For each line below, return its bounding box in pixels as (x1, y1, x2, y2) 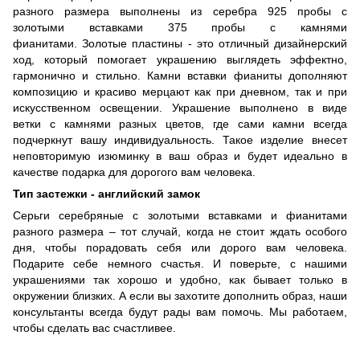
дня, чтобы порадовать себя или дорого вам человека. (13, 240, 347, 254)
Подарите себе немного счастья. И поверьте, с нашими (13, 256, 347, 270)
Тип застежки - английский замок (13, 186, 200, 200)
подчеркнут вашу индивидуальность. (13, 133, 223, 146)
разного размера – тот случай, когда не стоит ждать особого (13, 224, 347, 238)
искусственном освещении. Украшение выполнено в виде (13, 100, 347, 114)
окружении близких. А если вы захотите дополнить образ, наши (13, 288, 347, 302)
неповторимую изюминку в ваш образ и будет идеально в (13, 149, 347, 162)
